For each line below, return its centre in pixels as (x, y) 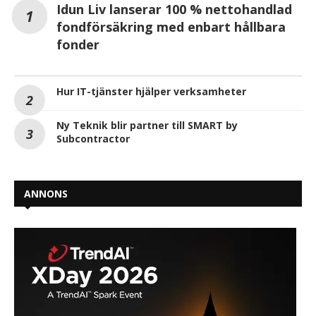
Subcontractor (93, 139)
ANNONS (46, 194)
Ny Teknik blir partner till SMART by (147, 125)
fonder (78, 44)
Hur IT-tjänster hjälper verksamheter (151, 91)
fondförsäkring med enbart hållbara (171, 27)
